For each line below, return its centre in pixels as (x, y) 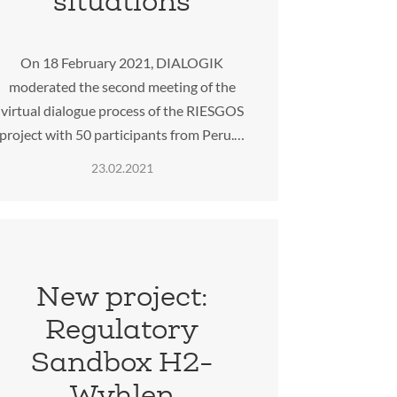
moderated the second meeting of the (122, 86)
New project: (122, 296)
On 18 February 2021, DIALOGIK (122, 62)
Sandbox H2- (122, 362)
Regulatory (122, 329)
